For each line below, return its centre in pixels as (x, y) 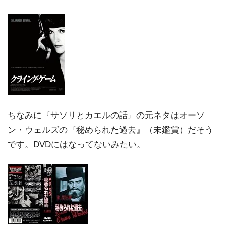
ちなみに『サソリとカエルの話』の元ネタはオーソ (106, 115)
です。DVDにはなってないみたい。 (76, 144)
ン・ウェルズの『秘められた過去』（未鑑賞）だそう (110, 130)
